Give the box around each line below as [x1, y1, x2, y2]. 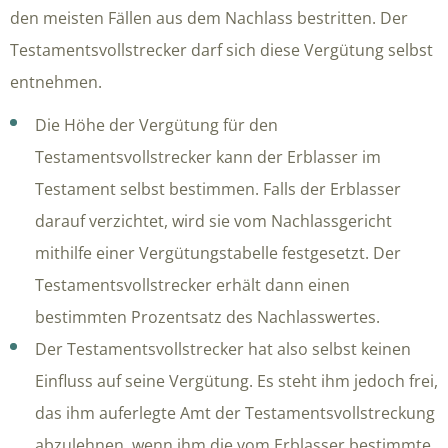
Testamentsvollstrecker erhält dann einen [35, 274, 350, 297]
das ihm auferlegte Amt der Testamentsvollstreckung [35, 402, 435, 425]
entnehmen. [10, 71, 102, 94]
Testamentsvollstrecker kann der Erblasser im [35, 146, 381, 169]
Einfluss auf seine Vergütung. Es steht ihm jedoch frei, [35, 370, 438, 393]
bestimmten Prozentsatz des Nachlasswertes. [35, 306, 380, 329]
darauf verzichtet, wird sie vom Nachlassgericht [35, 210, 392, 233]
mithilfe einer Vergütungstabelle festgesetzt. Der [35, 242, 401, 265]
